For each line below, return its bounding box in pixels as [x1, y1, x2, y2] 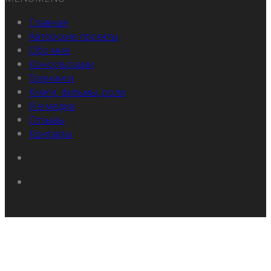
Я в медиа [29, 98, 75, 113]
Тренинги [29, 70, 74, 85]
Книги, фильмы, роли [29, 84, 125, 99]
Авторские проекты [29, 28, 119, 43]
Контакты [29, 126, 72, 140]
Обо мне [29, 42, 70, 57]
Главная [29, 15, 68, 29]
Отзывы [29, 112, 65, 126]
